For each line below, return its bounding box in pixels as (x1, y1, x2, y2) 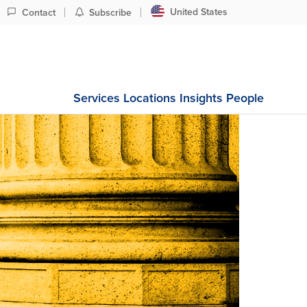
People (226, 89, 265, 108)
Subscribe (89, 5, 132, 21)
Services (73, 89, 121, 108)
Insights (180, 89, 223, 108)
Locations (123, 89, 177, 108)
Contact (21, 5, 56, 21)
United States (170, 5, 228, 20)
